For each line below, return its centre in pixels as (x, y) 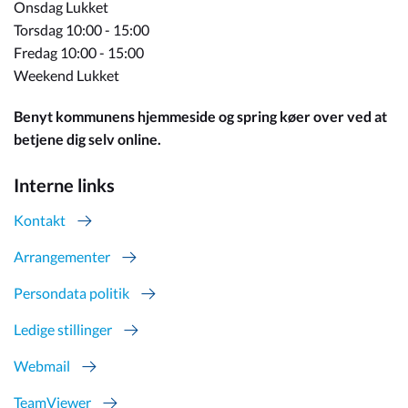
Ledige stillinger (63, 329)
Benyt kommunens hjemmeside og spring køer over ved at (200, 116)
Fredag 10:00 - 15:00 (79, 52)
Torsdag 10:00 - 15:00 (82, 30)
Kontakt (40, 220)
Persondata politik (71, 293)
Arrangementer (62, 256)
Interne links (64, 185)
